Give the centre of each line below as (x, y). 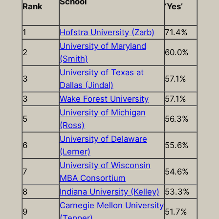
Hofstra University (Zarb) (107, 32)
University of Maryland (103, 46)
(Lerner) (75, 151)
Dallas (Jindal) (86, 85)
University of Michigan (102, 112)
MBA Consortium (92, 178)
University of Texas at (101, 72)
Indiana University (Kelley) (109, 191)
